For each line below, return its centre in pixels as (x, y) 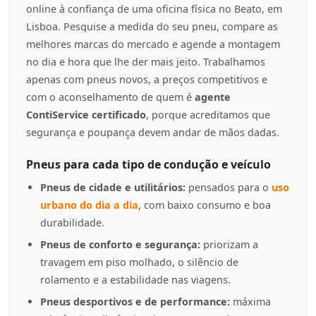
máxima (250, 302)
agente (213, 97)
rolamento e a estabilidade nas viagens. (135, 280)
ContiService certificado (86, 115)
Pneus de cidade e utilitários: (113, 187)
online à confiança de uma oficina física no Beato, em (154, 9)
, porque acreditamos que (208, 115)
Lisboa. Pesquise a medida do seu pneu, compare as (152, 26)
